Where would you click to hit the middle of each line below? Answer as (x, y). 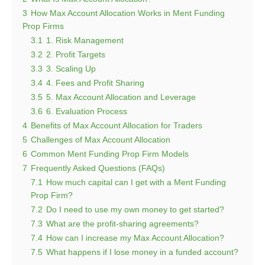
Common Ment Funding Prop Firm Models (110, 153)
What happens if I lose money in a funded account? (142, 252)
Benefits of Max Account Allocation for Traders (117, 125)
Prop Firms (43, 26)
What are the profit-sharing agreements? (122, 223)
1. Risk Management (85, 40)
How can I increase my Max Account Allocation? (135, 237)
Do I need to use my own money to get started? (135, 209)
